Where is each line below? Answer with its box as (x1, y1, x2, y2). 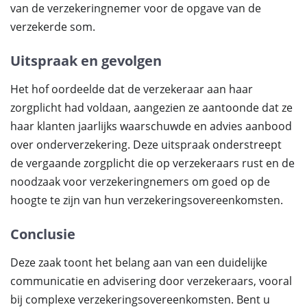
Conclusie (10, 225, 75, 243)
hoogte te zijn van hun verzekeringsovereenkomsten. (10, 193, 283, 208)
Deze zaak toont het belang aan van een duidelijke (10, 255, 267, 270)
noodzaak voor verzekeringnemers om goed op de (10, 174, 270, 189)
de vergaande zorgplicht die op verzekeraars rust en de (10, 156, 295, 171)
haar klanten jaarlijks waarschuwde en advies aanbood (10, 119, 292, 134)
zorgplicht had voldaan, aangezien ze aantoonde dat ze (10, 100, 293, 115)
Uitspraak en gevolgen (10, 51, 162, 70)
